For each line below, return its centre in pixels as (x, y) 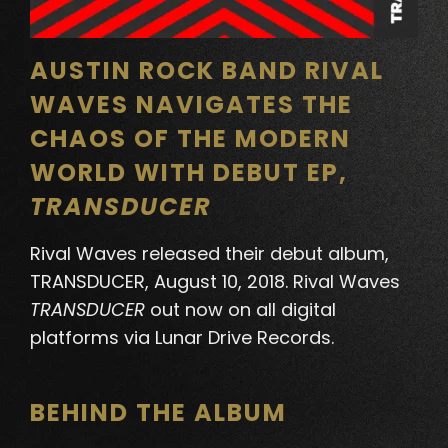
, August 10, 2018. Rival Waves (272, 282)
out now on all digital (240, 310)
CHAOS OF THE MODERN (190, 139)
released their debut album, (263, 254)
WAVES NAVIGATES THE (191, 105)
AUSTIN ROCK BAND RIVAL (207, 71)
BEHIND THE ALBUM (158, 413)
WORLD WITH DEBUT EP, (189, 173)
